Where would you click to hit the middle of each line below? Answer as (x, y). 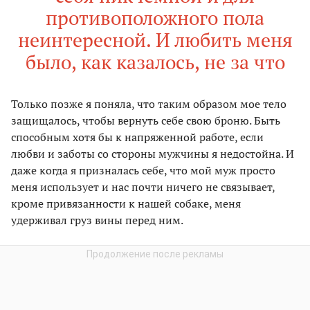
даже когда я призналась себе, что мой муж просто (143, 171)
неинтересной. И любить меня (155, 40)
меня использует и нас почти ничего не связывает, (143, 187)
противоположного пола (155, 18)
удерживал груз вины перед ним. (97, 220)
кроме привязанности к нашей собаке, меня (126, 204)
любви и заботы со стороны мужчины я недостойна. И (153, 154)
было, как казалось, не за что (155, 62)
